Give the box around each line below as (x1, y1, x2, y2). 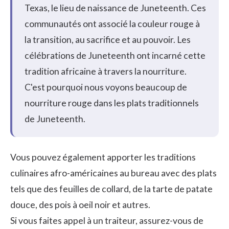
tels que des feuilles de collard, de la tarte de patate (10, 184, 213, 195)
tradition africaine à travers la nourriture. (25, 66, 187, 77)
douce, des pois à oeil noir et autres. (10, 199, 150, 211)
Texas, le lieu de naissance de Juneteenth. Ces (25, 3, 206, 14)
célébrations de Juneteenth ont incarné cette (25, 50, 205, 61)
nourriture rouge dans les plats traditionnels (25, 98, 199, 109)
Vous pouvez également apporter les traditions (10, 152, 196, 163)
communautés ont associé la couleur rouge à (25, 18, 200, 30)
